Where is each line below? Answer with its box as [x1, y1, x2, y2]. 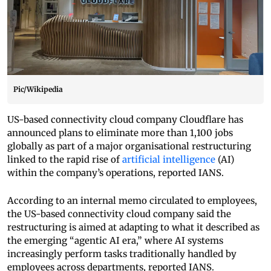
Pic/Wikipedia [13, 85, 63, 94]
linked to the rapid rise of [7, 154, 122, 166]
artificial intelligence [122, 154, 215, 166]
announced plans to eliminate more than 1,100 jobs [7, 127, 233, 139]
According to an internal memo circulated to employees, [7, 195, 257, 207]
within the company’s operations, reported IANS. [7, 167, 224, 179]
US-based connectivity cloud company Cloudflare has [7, 114, 243, 126]
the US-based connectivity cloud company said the [7, 208, 231, 220]
